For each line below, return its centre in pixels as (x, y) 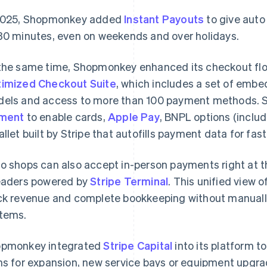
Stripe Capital (138, 245)
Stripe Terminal (129, 181)
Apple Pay (134, 117)
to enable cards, (66, 117)
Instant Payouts (164, 19)
